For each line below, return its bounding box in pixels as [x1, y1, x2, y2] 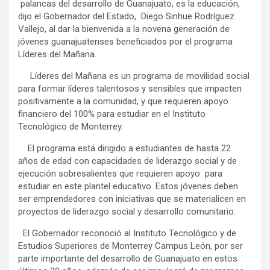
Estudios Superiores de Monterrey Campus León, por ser [18, 240, 243, 252]
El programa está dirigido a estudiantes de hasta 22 [18, 143, 231, 154]
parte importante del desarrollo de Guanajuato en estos [18, 253, 237, 265]
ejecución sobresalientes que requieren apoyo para [18, 168, 222, 180]
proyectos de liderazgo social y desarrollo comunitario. [18, 206, 236, 218]
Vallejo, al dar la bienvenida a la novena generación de [18, 24, 230, 35]
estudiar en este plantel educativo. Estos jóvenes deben [18, 181, 238, 192]
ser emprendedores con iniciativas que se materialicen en [18, 193, 246, 205]
